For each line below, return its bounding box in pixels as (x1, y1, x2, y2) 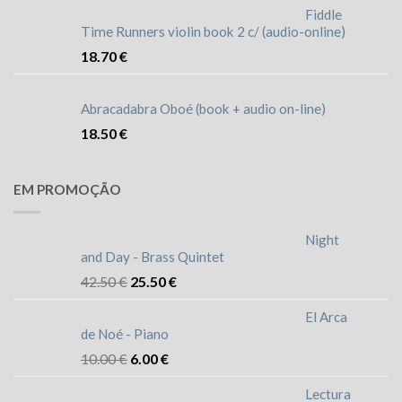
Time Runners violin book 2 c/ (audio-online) (81, 23, 345, 40)
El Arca (305, 308, 347, 325)
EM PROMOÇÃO (13, 180, 121, 197)
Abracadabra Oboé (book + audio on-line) (81, 100, 326, 118)
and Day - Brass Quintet (81, 248, 224, 265)
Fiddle (305, 6, 342, 23)
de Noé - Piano (81, 325, 169, 342)
